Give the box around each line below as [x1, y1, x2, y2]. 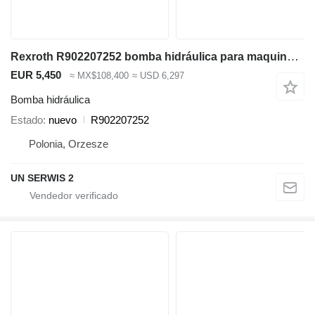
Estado [11, 113, 43, 126]
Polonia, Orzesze [29, 137, 108, 150]
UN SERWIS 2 [11, 172, 74, 184]
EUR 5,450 [11, 69, 61, 81]
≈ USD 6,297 [131, 70, 184, 82]
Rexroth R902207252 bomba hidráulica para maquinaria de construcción [287, 50, 299, 63]
